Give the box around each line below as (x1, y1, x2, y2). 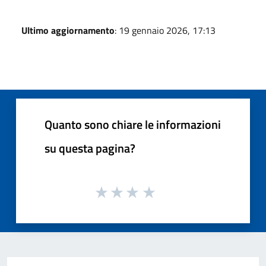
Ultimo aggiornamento (21, 23, 115, 37)
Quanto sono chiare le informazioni (45, 115, 221, 134)
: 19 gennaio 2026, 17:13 (115, 23, 216, 37)
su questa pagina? (45, 138, 135, 157)
